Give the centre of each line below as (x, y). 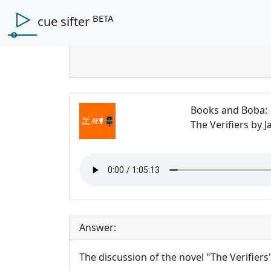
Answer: (98, 227)
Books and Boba (228, 110)
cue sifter (65, 22)
